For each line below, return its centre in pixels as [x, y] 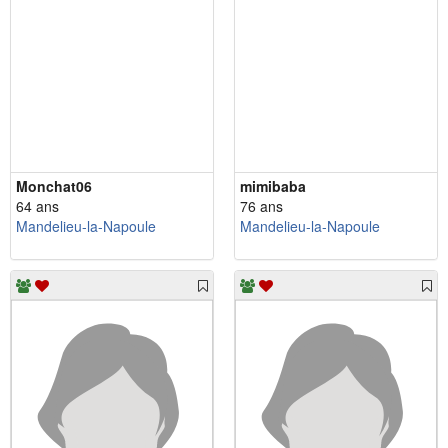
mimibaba [273, 185]
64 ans [37, 205]
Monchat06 [54, 185]
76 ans [261, 205]
